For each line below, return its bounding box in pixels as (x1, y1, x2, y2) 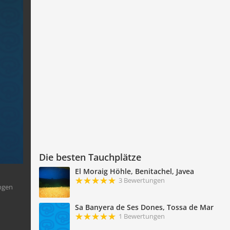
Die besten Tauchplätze (39, 151, 141, 164)
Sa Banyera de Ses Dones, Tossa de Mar (74, 202, 214, 213)
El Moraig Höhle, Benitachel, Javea (74, 166, 194, 177)
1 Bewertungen (118, 212, 165, 221)
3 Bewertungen (118, 176, 165, 185)
